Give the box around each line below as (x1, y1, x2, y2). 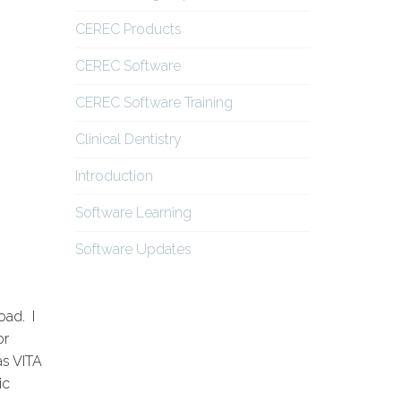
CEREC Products (74, 21, 182, 38)
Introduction (74, 167, 153, 185)
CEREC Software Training (74, 94, 233, 112)
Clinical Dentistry (74, 131, 182, 149)
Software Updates (74, 241, 192, 259)
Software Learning (74, 204, 192, 222)
